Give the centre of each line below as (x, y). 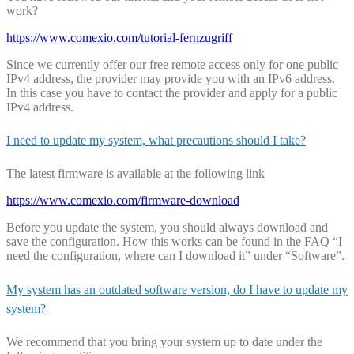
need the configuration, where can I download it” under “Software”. (175, 256)
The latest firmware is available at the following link (136, 174)
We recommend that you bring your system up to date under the (164, 341)
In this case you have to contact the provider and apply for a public (172, 92)
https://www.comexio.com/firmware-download (123, 201)
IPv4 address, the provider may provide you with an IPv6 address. (171, 78)
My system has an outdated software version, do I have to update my (177, 289)
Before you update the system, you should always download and (167, 228)
